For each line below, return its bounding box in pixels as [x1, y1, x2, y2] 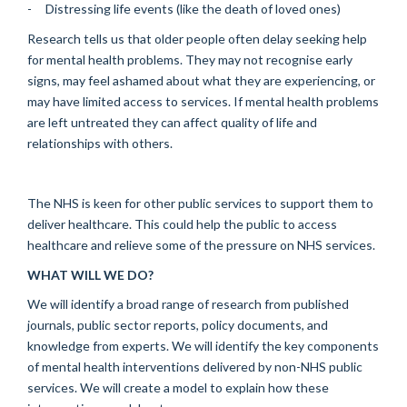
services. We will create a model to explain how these [27, 380, 329, 396]
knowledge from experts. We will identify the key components [27, 338, 379, 354]
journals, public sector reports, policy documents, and [27, 317, 328, 333]
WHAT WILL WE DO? [27, 266, 154, 283]
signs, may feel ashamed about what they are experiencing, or [27, 72, 375, 88]
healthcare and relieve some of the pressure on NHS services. [27, 236, 375, 253]
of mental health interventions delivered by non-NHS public [27, 359, 362, 375]
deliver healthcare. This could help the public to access [27, 215, 337, 232]
